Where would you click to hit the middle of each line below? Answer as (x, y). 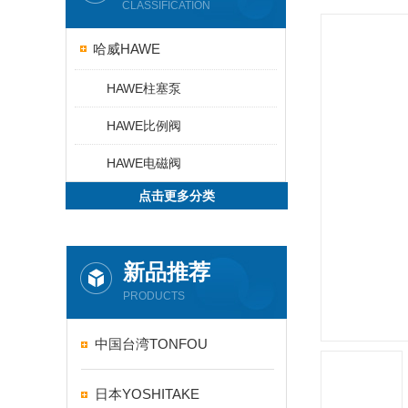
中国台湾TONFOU (151, 344)
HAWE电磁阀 (144, 163)
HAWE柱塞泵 (144, 88)
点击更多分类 (177, 196)
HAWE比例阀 (144, 126)
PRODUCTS (154, 296)
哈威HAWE (127, 49)
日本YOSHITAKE (147, 394)
